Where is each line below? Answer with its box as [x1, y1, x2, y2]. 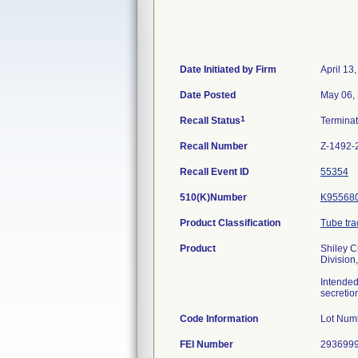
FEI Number [180, 339, 233, 350]
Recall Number [180, 141, 248, 152]
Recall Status [180, 115, 241, 126]
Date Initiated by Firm [180, 64, 276, 75]
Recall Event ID [180, 166, 249, 177]
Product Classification [180, 217, 280, 229]
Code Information [180, 313, 258, 324]
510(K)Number [180, 192, 247, 203]
